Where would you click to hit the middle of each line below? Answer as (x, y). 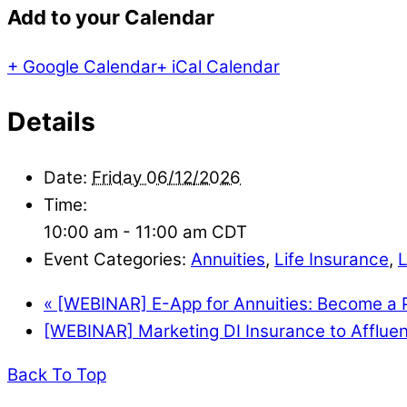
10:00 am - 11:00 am (128, 232)
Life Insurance (332, 259)
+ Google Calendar (82, 66)
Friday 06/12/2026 (166, 177)
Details (51, 122)
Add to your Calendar (111, 17)
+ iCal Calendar (218, 66)
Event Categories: (115, 259)
